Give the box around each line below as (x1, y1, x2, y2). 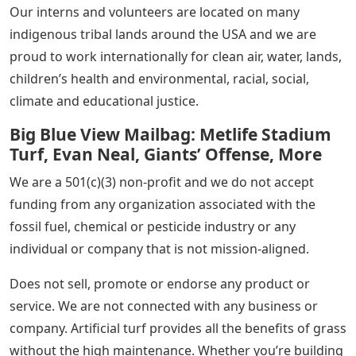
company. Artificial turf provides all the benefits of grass (10, 319, 346, 338)
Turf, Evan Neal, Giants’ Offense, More (10, 143, 322, 166)
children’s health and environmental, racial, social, (10, 70, 309, 88)
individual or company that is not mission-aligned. (10, 240, 309, 258)
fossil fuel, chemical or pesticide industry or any (10, 218, 296, 236)
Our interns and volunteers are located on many (10, 3, 300, 21)
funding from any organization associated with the (10, 195, 315, 214)
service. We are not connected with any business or (10, 297, 318, 315)
